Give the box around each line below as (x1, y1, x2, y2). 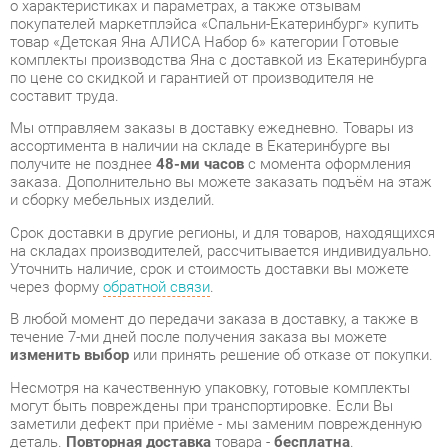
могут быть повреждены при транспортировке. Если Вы (9, 308, 377, 327)
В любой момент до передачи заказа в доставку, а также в (9, 225, 401, 244)
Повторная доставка (62, 343, 203, 361)
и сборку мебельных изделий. (9, 111, 206, 129)
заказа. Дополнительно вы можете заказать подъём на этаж (9, 94, 415, 112)
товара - (202, 343, 263, 361)
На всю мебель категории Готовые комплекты (9, 374, 317, 392)
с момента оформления (233, 76, 395, 95)
